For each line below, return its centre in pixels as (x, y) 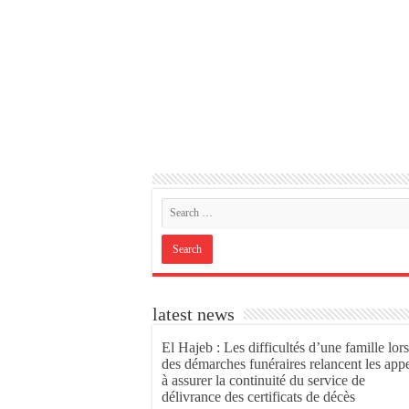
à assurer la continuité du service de (263, 380)
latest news (194, 314)
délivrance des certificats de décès (258, 397)
